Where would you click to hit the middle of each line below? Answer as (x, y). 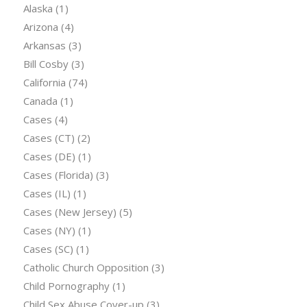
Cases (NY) (49, 231)
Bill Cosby (46, 64)
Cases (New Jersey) (70, 212)
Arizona (40, 27)
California (44, 83)
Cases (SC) (48, 249)
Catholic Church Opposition (86, 268)
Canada (40, 101)
